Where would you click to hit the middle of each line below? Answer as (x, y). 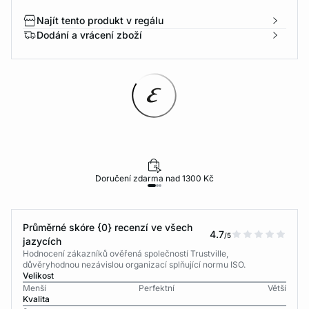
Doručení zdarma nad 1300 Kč (154, 178)
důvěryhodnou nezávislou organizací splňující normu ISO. (134, 265)
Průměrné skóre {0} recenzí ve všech (108, 227)
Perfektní (157, 288)
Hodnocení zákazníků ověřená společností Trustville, (126, 253)
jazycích (42, 241)
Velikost (38, 276)
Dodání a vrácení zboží (89, 35)
